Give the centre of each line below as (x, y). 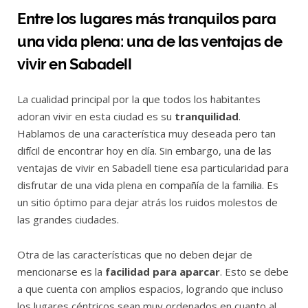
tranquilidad (205, 116)
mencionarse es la (61, 271)
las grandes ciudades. (68, 219)
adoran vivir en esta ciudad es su (95, 116)
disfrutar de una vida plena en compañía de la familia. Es (148, 185)
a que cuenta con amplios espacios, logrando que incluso (150, 288)
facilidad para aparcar (163, 271)
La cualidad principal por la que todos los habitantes (139, 99)
